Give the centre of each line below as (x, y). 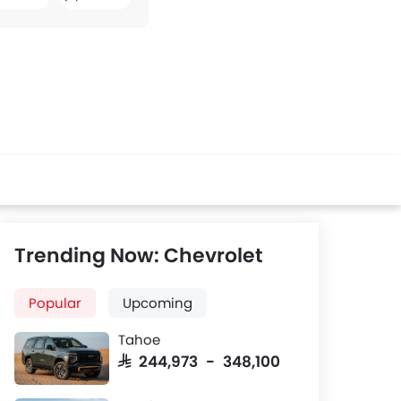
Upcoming (158, 303)
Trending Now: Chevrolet (139, 256)
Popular (55, 303)
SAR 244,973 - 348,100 (199, 360)
